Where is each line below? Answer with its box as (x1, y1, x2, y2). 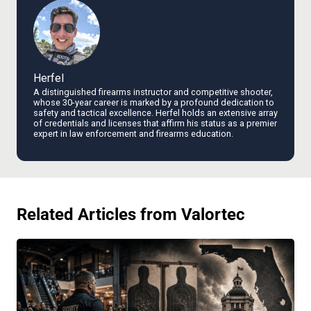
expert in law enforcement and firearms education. (33, 128, 233, 139)
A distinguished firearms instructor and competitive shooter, (33, 86, 273, 97)
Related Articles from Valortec (17, 204, 245, 224)
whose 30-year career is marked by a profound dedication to (33, 96, 274, 108)
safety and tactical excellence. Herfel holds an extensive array (33, 107, 278, 118)
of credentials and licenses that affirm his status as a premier (33, 117, 277, 128)
